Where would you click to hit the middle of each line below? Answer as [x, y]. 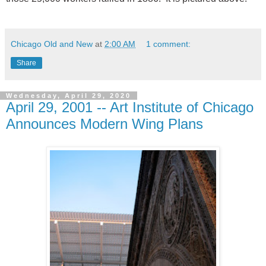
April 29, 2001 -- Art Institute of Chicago [130, 107]
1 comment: [169, 44]
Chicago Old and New [52, 44]
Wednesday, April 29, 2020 [69, 96]
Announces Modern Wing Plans [104, 124]
